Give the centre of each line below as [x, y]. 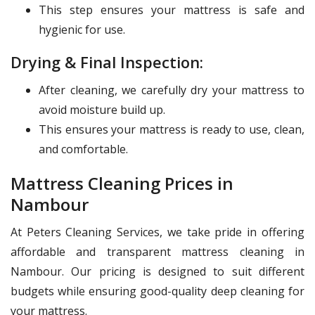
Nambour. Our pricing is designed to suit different [157, 272]
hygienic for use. [82, 30]
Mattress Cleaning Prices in [122, 184]
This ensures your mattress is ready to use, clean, [172, 130]
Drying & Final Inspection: [107, 62]
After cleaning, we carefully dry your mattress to [172, 90]
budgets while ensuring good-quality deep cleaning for [157, 291]
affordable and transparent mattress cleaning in [157, 252]
